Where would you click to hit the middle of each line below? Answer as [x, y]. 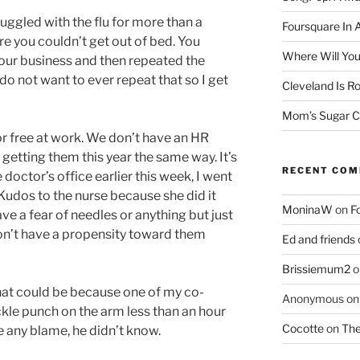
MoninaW [307, 209]
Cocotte [303, 328]
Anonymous [313, 298]
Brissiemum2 [316, 268]
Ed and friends [318, 239]
